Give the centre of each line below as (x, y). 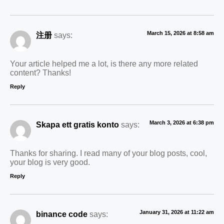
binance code (62, 214)
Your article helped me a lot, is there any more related (104, 63)
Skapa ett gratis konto (77, 125)
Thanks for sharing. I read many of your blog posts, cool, (108, 153)
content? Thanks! (40, 72)
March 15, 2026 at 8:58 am (180, 33)
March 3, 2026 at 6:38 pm (182, 123)
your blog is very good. (50, 162)
